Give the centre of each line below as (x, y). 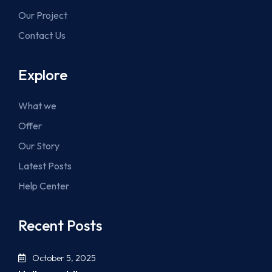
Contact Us (42, 36)
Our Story (39, 146)
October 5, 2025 (63, 258)
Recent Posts (60, 226)
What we (37, 106)
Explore (43, 75)
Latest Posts (45, 166)
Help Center (44, 186)
